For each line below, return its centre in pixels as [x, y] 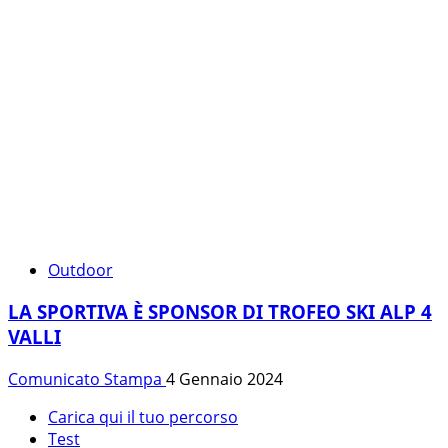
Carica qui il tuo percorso [143, 417]
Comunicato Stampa [87, 379]
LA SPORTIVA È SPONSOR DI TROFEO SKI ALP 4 [220, 312]
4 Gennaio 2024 [224, 379]
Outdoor [80, 269]
